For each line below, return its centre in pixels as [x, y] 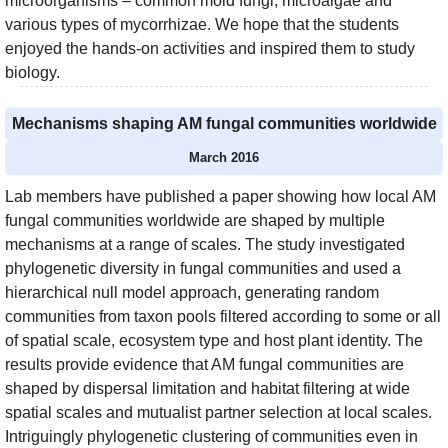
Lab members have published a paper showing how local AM [220, 197]
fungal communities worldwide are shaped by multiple [195, 221]
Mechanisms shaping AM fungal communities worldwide [224, 124]
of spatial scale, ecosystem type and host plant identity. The [214, 341]
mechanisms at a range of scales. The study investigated [205, 245]
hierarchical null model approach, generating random [192, 293]
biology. [32, 73]
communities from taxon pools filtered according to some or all [223, 317]
